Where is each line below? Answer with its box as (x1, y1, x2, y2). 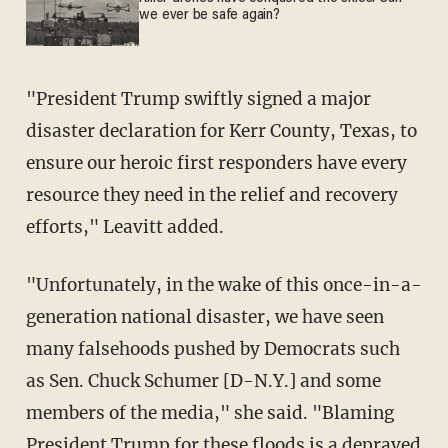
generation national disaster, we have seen (25, 305, 384, 328)
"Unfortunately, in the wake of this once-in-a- (25, 273, 49, 296)
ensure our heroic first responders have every (25, 151, 407, 174)
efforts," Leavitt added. (25, 215, 224, 238)
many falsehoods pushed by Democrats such (25, 337, 400, 360)
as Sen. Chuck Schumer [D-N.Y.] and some (25, 369, 381, 392)
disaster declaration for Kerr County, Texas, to (25, 119, 417, 142)
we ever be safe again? (139, 7, 280, 23)
